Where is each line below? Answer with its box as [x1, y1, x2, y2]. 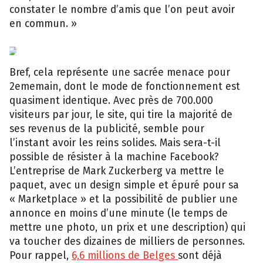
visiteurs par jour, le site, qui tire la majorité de [9, 108, 232, 121]
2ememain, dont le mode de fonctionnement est [9, 80, 240, 93]
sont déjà [178, 249, 222, 262]
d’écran [16, 38, 41, 47]
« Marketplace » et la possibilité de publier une [9, 193, 238, 205]
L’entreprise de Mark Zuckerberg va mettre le [9, 164, 224, 177]
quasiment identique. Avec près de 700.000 [9, 94, 213, 107]
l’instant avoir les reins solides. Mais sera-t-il [9, 136, 221, 149]
